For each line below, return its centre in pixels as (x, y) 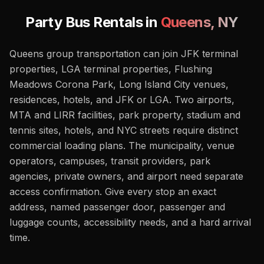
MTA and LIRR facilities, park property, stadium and (125, 115)
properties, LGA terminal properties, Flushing (111, 69)
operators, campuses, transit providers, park (110, 161)
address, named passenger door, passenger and (117, 207)
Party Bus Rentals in (93, 22)
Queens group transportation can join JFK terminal (124, 54)
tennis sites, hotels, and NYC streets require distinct (124, 130)
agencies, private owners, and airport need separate (126, 176)
